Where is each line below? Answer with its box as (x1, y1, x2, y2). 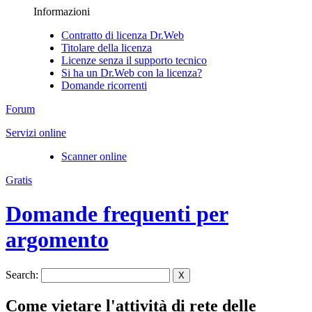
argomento (6, 227, 109, 253)
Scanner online (61, 150, 127, 162)
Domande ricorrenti (61, 79, 147, 91)
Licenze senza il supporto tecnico (61, 54, 207, 66)
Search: (6, 268, 38, 281)
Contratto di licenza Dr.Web (61, 29, 184, 41)
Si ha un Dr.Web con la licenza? (61, 67, 202, 79)
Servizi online (6, 127, 66, 139)
